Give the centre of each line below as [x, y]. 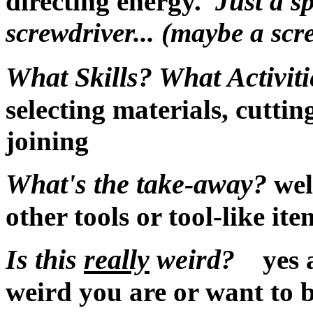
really [117, 260]
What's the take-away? [136, 184]
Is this [45, 260]
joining [47, 141]
